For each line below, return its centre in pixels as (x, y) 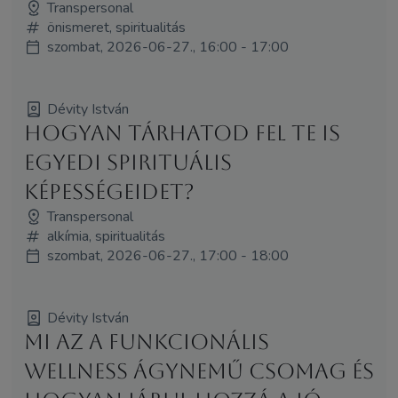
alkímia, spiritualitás (106, 236)
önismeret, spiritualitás (116, 27)
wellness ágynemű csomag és (199, 371)
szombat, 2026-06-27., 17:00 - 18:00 (167, 255)
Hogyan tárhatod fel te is (182, 133)
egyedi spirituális (127, 162)
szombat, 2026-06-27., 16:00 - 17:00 (167, 47)
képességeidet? (109, 191)
